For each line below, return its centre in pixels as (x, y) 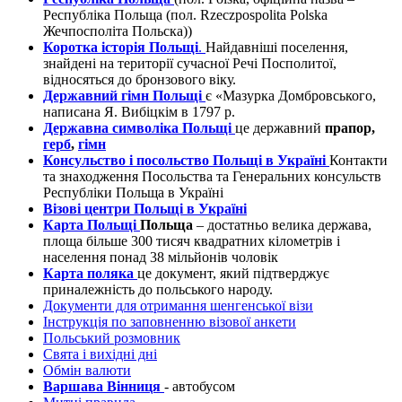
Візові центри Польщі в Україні (145, 209)
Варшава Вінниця (102, 387)
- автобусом (200, 387)
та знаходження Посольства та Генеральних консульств (212, 177)
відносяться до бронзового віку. (140, 80)
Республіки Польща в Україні (133, 193)
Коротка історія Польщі (121, 48)
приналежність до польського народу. (158, 290)
